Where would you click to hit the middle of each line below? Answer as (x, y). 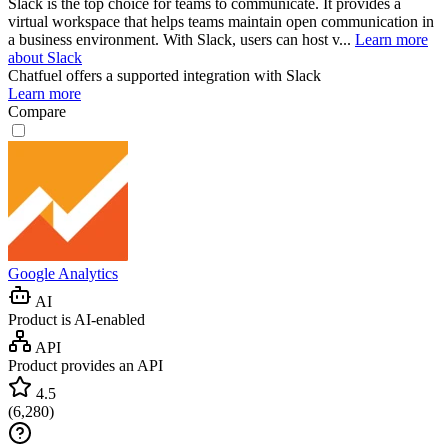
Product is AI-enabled (76, 319)
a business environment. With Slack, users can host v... (181, 39)
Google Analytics (63, 273)
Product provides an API (85, 365)
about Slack (45, 57)
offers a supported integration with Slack (191, 75)
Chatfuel (35, 75)
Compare (37, 111)
